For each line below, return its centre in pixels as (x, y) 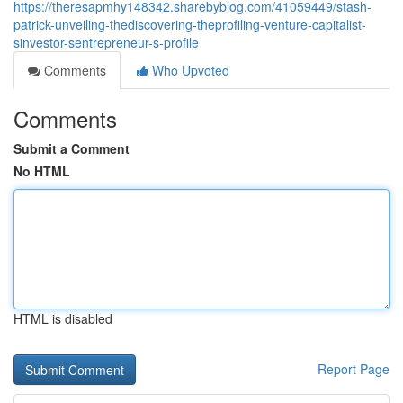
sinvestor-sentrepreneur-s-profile (106, 42)
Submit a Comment (72, 148)
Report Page (354, 369)
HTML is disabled (63, 318)
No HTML (42, 171)
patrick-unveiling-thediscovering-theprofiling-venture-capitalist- (190, 24)
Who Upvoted (189, 70)
